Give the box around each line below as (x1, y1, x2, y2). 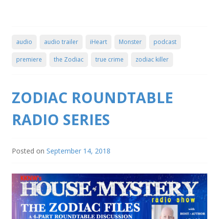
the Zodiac (54, 55, 84, 64)
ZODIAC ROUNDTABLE (12, 88, 173, 108)
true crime (95, 55, 124, 64)
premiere (16, 55, 42, 64)
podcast (153, 38, 176, 46)
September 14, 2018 (46, 146, 110, 156)
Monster (119, 38, 142, 46)
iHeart (90, 38, 107, 46)
